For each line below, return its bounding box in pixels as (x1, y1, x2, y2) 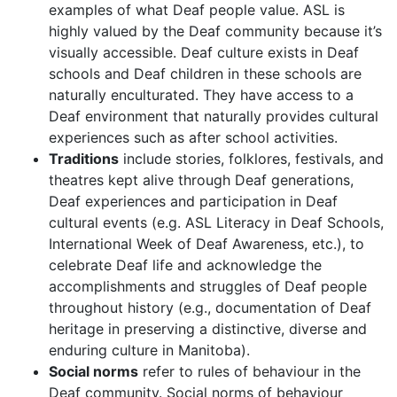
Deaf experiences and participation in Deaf (49, 192, 338, 210)
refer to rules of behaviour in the (138, 362, 361, 380)
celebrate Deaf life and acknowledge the (49, 256, 322, 274)
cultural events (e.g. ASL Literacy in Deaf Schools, (49, 214, 384, 231)
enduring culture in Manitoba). (49, 341, 250, 359)
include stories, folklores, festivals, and (119, 150, 384, 167)
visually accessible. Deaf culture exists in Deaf (49, 43, 359, 61)
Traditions (49, 150, 119, 167)
